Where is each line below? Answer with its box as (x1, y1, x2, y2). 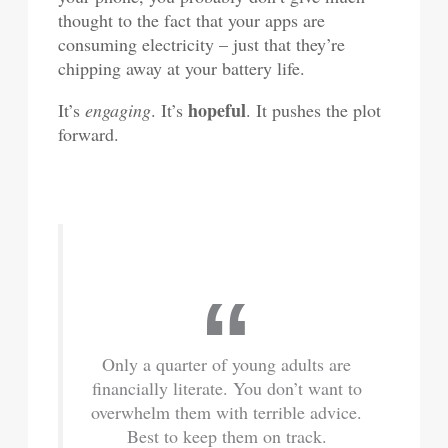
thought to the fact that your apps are (58, 8, 326, 32)
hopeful (188, 97, 247, 123)
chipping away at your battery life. (58, 56, 306, 80)
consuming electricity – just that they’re (58, 32, 346, 56)
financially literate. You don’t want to (91, 376, 362, 400)
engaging (85, 98, 152, 122)
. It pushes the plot (246, 98, 382, 122)
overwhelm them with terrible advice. (91, 400, 362, 424)
